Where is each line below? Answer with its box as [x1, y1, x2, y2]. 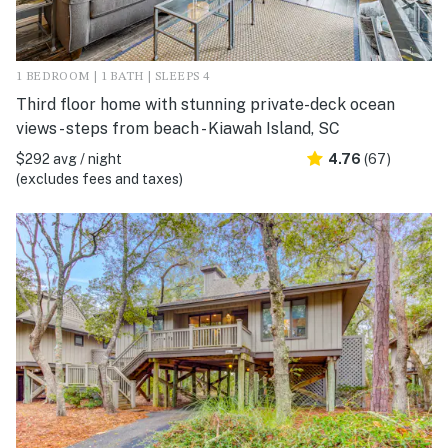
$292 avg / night [16, 150, 122, 167]
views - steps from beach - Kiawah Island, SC [16, 118, 340, 138]
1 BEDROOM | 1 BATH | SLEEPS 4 [16, 70, 210, 83]
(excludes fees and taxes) [16, 170, 183, 187]
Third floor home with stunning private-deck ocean [16, 94, 395, 114]
